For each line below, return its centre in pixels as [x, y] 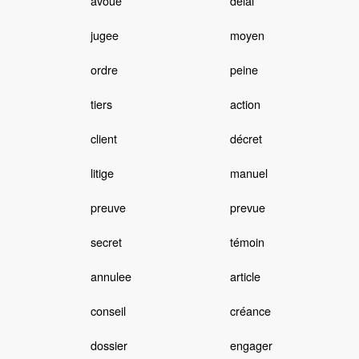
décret [246, 139]
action [245, 104]
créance [250, 311]
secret [106, 242]
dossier [109, 345]
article [245, 276]
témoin [247, 242]
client [103, 139]
